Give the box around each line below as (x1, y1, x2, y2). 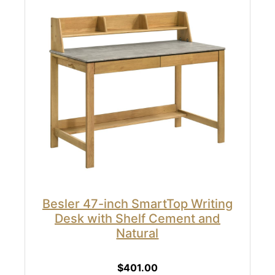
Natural (116, 225, 159, 241)
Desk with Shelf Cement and (54, 211, 220, 226)
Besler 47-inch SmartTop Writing (42, 196, 233, 211)
